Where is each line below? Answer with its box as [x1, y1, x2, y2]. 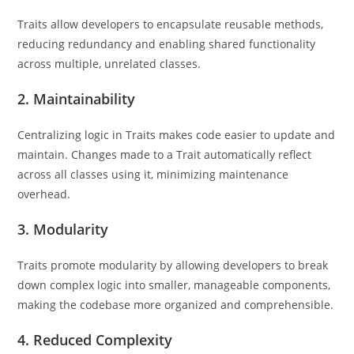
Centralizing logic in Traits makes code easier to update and [17, 127, 336, 142]
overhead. [17, 186, 71, 201]
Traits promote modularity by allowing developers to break [17, 258, 329, 273]
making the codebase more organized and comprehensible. [17, 297, 334, 312]
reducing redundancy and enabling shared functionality [17, 36, 316, 51]
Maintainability [33, 89, 136, 108]
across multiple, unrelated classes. [17, 56, 201, 71]
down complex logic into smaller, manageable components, [17, 277, 331, 292]
